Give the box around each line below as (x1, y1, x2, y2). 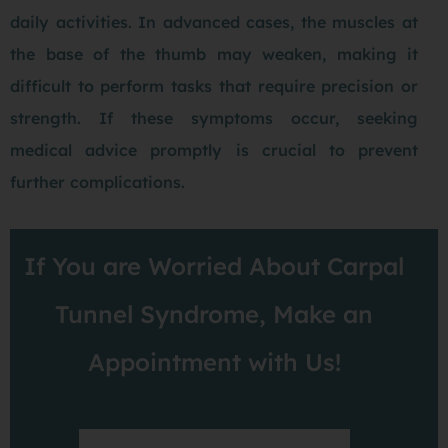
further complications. (10, 172, 185, 193)
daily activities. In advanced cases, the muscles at (10, 12, 418, 33)
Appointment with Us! (87, 347, 341, 378)
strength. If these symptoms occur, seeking (10, 108, 418, 129)
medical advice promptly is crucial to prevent (10, 140, 418, 161)
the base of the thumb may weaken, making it (10, 44, 418, 65)
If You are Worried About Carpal (24, 251, 404, 282)
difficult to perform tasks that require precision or (10, 76, 418, 97)
